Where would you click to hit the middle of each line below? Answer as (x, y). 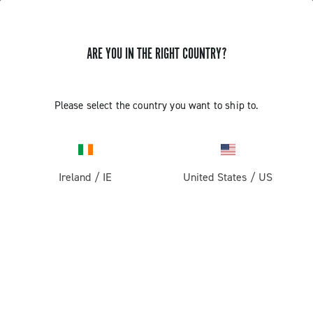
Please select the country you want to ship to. (156, 105)
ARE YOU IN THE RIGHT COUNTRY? (156, 54)
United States (215, 177)
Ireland (75, 177)
